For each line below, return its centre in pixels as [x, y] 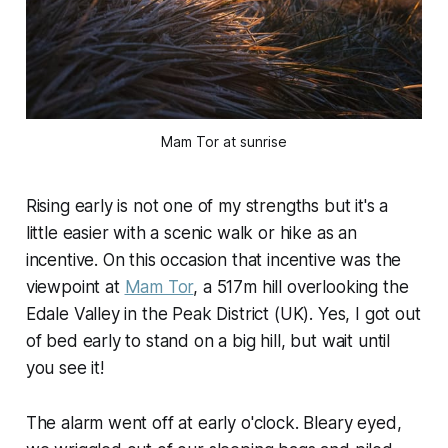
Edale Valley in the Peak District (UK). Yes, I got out [223, 314]
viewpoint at [75, 287]
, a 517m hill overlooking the [301, 287]
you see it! [64, 368]
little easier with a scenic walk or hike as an [191, 233]
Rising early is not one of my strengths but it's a [207, 206]
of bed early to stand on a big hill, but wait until [208, 341]
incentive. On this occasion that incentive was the [213, 260]
